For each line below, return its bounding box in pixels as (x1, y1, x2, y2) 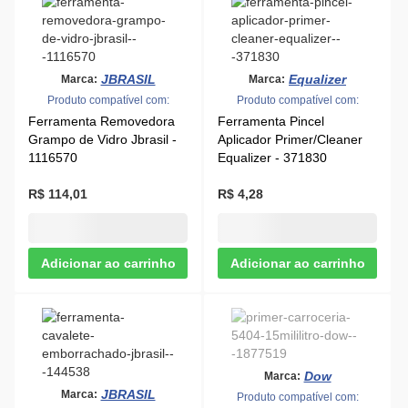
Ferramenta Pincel (218, 114, 324, 128)
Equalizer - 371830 (218, 150, 327, 165)
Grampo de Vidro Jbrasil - (28, 132, 177, 147)
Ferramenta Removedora (28, 114, 175, 128)
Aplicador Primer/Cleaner (218, 132, 362, 147)
